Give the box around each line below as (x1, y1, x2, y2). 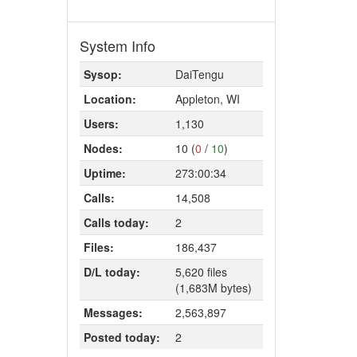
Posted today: (83, 329, 160, 345)
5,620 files (175, 264, 227, 280)
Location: (83, 91, 136, 107)
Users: (83, 116, 119, 131)
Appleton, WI (175, 91, 240, 107)
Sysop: (83, 66, 122, 82)
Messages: (83, 304, 143, 320)
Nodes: (83, 140, 123, 156)
